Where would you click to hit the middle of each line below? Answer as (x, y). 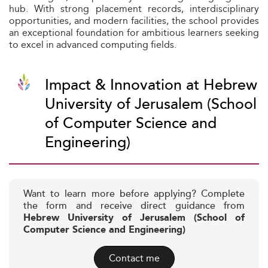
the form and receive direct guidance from (134, 206)
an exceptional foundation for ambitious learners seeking (134, 33)
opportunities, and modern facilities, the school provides (134, 21)
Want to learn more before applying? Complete (134, 194)
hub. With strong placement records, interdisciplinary (134, 9)
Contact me (134, 258)
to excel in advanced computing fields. (93, 45)
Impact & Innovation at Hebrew (151, 85)
